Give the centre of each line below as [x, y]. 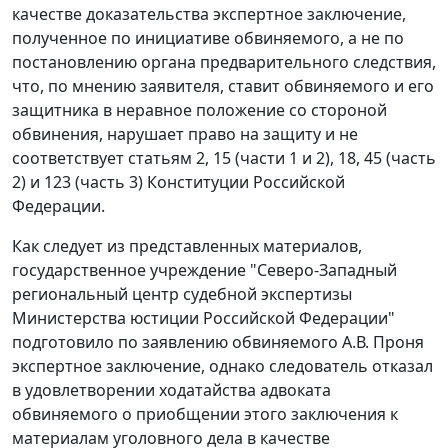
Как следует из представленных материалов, [187, 246]
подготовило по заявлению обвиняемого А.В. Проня [218, 342]
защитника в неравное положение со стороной [199, 110]
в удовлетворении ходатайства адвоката [171, 390]
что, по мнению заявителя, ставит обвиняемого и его [223, 86]
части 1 [269, 158]
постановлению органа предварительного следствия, [224, 62]
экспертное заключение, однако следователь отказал [222, 366]
